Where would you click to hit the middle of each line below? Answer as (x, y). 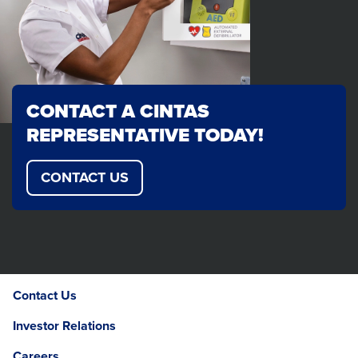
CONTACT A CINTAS (118, 111)
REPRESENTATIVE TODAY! (145, 135)
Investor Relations (64, 325)
